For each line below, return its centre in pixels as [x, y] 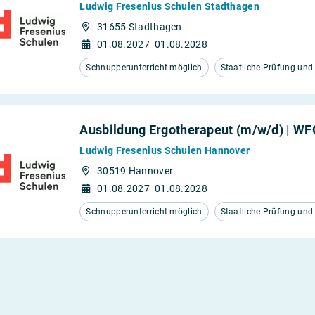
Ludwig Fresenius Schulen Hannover [165, 150]
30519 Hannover [135, 171]
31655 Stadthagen [139, 27]
